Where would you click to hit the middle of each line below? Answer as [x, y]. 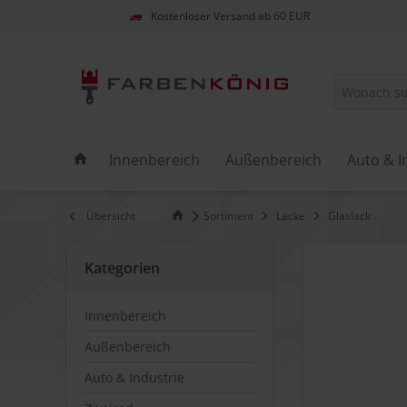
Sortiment [228, 216]
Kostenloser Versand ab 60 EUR [230, 16]
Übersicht [111, 216]
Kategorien [122, 268]
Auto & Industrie [134, 377]
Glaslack [349, 216]
